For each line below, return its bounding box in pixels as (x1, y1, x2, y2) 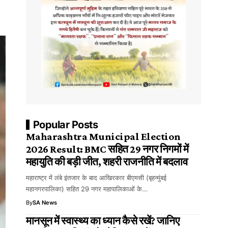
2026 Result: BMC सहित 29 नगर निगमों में (25, 143, 189, 156)
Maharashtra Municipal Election (25, 130, 181, 143)
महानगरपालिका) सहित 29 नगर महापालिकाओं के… (25, 185, 148, 193)
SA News (32, 199, 57, 207)
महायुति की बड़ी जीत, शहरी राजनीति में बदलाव (25, 156, 188, 168)
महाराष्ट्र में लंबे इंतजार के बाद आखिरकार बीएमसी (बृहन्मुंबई (25, 174, 166, 182)
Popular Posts (33, 119, 98, 131)
